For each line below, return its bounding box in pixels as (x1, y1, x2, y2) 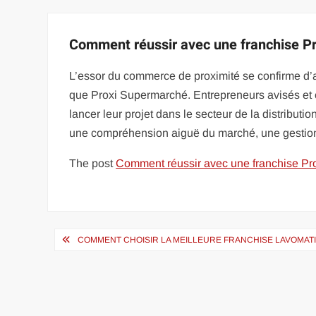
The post (69, 157, 116, 169)
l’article (47, 270, 116, 301)
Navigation (47, 224, 150, 255)
